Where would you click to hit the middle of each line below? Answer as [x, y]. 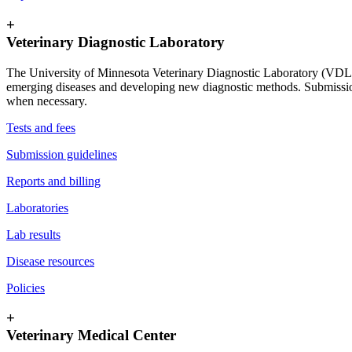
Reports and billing [53, 181]
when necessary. [47, 101]
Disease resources [50, 261]
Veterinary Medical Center [91, 335]
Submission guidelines [62, 154]
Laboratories [37, 207]
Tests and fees [41, 127]
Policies [26, 288]
